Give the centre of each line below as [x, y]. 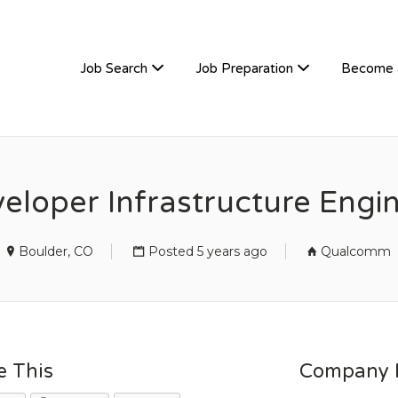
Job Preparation [244, 68]
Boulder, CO [56, 251]
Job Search [114, 68]
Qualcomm [356, 251]
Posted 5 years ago [208, 251]
